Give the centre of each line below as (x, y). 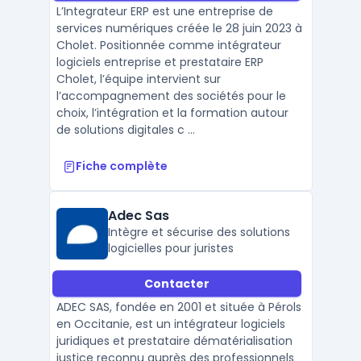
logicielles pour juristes (170, 248)
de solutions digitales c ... (125, 130)
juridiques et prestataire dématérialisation (174, 341)
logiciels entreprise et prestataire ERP (160, 62)
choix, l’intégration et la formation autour (172, 113)
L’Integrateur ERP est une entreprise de (164, 11)
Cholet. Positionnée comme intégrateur (168, 45)
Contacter (176, 283)
